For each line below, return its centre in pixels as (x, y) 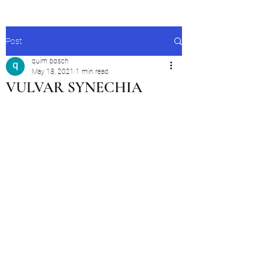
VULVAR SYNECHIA (74, 87)
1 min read (92, 72)
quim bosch (50, 61)
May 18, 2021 (53, 72)
